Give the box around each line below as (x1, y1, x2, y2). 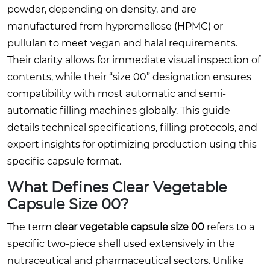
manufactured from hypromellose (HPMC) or (7, 20, 223, 32)
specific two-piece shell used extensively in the (7, 237, 235, 250)
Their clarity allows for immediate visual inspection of (7, 54, 260, 66)
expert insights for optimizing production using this (7, 138, 257, 150)
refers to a (204, 221, 254, 233)
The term (7, 221, 54, 233)
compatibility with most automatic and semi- (7, 87, 226, 99)
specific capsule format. (7, 155, 121, 167)
